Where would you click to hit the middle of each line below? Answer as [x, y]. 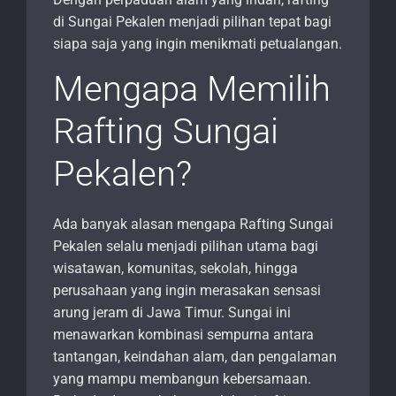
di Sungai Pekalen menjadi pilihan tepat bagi [192, 22]
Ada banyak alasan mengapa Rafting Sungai [193, 225]
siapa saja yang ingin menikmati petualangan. [198, 44]
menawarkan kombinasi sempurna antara [183, 335]
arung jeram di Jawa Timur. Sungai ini [172, 313]
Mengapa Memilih [192, 89]
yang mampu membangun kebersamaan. [182, 379]
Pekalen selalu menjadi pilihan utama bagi [186, 247]
